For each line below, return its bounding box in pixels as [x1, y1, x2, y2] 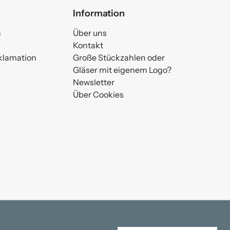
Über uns [72, 28, 107, 39]
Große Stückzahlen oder [72, 52, 165, 63]
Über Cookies [72, 89, 124, 100]
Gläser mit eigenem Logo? [72, 65, 171, 75]
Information [72, 7, 125, 20]
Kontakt [72, 40, 103, 51]
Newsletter [72, 77, 114, 88]
